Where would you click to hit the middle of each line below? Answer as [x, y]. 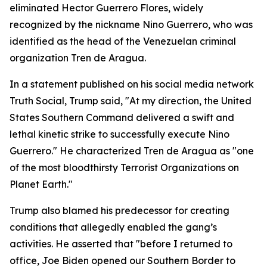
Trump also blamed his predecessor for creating [119, 210]
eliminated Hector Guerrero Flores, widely [106, 8]
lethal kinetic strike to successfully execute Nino [119, 134]
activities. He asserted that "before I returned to [121, 244]
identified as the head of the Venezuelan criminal [123, 41]
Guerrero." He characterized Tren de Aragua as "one [132, 151]
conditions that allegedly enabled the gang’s [113, 227]
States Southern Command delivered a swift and [122, 117]
